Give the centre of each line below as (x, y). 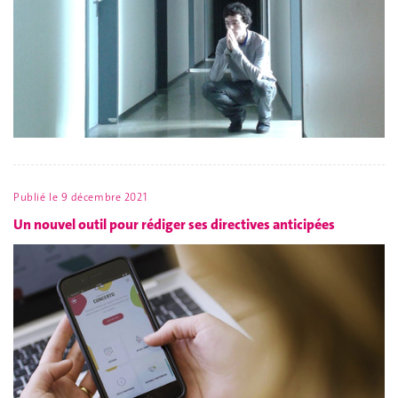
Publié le (37, 198)
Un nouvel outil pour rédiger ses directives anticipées (174, 224)
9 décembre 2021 (104, 198)
